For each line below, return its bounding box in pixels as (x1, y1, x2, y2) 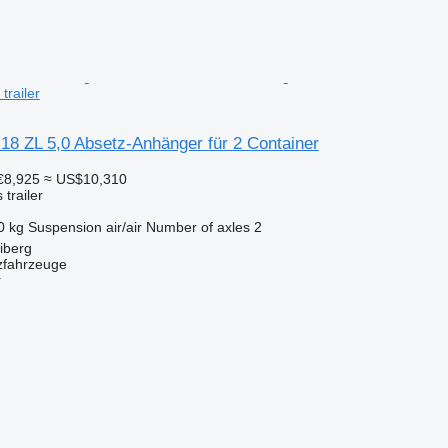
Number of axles (145, 218, 250, 235)
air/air (105, 218, 142, 235)
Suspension (27, 218, 102, 235)
